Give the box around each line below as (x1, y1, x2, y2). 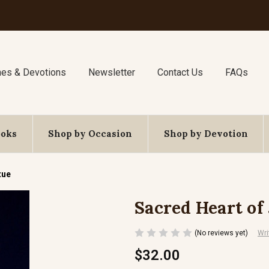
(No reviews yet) (195, 228, 248, 237)
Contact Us (157, 67, 203, 78)
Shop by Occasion (48, 128, 133, 139)
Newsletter (88, 67, 136, 78)
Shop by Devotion (163, 128, 248, 139)
